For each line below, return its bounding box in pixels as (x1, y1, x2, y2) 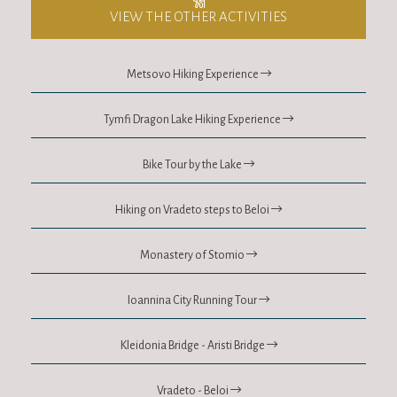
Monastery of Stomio (140, 248, 246, 261)
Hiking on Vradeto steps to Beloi (115, 203, 271, 216)
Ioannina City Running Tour (128, 293, 259, 307)
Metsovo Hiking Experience (126, 67, 261, 81)
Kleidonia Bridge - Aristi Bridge (120, 339, 267, 352)
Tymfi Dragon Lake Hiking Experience (104, 113, 283, 126)
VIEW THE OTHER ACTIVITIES (110, 8, 287, 24)
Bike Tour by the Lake (143, 158, 244, 171)
